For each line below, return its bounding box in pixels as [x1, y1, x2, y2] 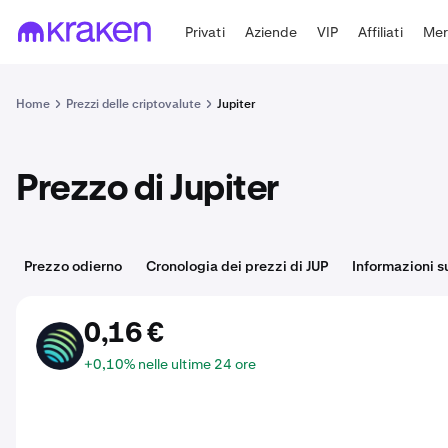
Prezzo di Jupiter [16, 172, 279, 208]
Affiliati [358, 22, 404, 41]
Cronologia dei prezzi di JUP [146, 257, 328, 275]
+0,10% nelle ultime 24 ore [84, 355, 256, 373]
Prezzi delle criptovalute [66, 96, 201, 112]
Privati [185, 22, 226, 41]
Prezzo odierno [24, 257, 122, 275]
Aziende [245, 22, 298, 41]
